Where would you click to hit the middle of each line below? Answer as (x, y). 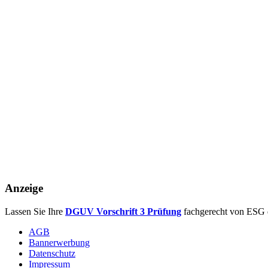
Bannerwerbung (59, 243)
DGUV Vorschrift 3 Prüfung (123, 211)
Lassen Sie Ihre (35, 211)
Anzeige (24, 188)
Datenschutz (52, 253)
